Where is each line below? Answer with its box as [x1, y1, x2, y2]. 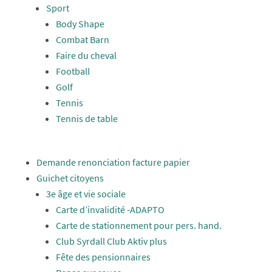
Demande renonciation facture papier [36, 156, 190, 168]
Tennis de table [55, 112, 118, 124]
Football [55, 65, 90, 77]
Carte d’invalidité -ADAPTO [55, 203, 165, 216]
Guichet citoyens [36, 172, 104, 184]
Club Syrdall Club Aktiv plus [55, 235, 167, 247]
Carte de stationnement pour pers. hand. [55, 219, 222, 231]
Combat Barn [55, 33, 109, 46]
